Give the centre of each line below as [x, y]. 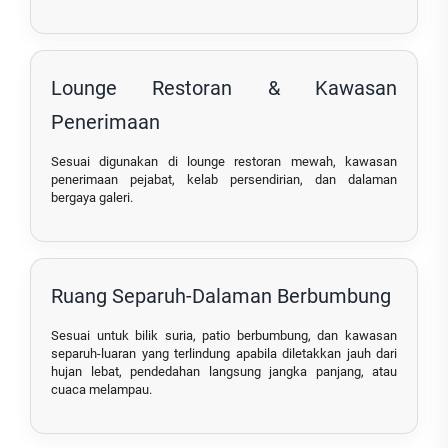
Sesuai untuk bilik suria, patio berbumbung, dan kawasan [224, 336]
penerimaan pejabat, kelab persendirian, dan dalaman [224, 180]
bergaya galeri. [92, 198]
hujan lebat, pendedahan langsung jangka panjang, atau [224, 372]
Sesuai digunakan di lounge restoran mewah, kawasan [224, 162]
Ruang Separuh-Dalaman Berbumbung [221, 296]
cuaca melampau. [101, 390]
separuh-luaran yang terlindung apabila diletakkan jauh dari [224, 354]
